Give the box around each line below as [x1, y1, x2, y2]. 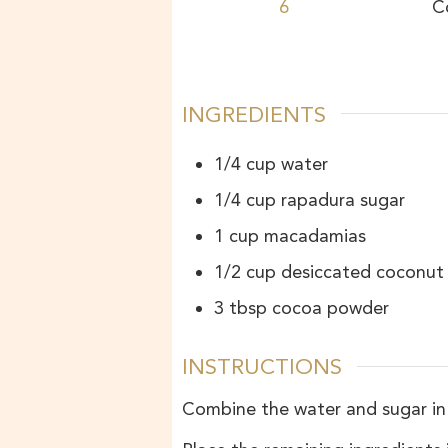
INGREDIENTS [182, 100, 326, 127]
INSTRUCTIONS [182, 353, 342, 380]
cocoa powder [272, 297, 389, 320]
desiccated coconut [281, 261, 444, 284]
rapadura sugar [281, 189, 405, 212]
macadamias [264, 225, 366, 248]
